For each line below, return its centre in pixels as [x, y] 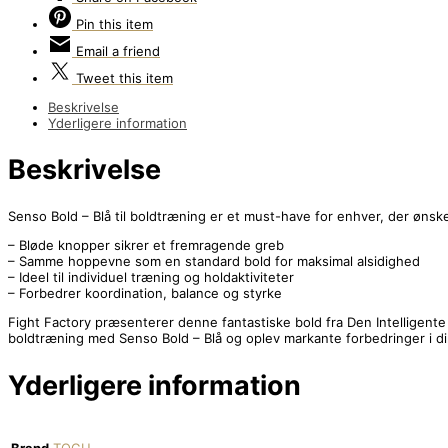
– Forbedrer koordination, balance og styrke [145, 293]
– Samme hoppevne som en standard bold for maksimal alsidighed [214, 261]
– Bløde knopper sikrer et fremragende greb [146, 245]
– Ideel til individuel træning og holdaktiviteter [151, 277]
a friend [134, 50]
